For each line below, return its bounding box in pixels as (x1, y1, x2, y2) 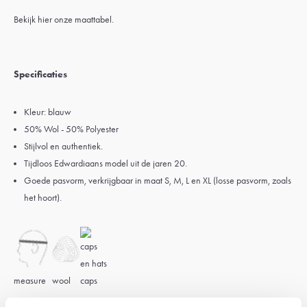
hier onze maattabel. (38, 14, 114, 25)
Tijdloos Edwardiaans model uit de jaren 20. (24, 158, 187, 169)
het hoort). (24, 192, 62, 204)
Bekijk (14, 14, 38, 25)
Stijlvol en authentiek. (24, 140, 103, 152)
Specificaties (14, 69, 67, 80)
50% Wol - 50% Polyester (24, 123, 119, 135)
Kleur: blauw (24, 106, 71, 118)
